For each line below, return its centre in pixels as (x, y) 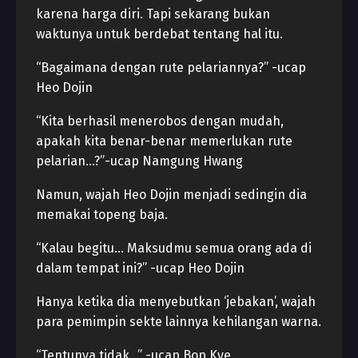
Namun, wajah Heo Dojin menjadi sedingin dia (171, 195)
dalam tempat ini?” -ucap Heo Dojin (140, 268)
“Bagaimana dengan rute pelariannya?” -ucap (171, 68)
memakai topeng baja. (102, 215)
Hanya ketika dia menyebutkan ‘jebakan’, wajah (176, 302)
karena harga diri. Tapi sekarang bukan (153, 14)
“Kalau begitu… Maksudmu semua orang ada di (174, 248)
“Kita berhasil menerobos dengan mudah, (160, 121)
